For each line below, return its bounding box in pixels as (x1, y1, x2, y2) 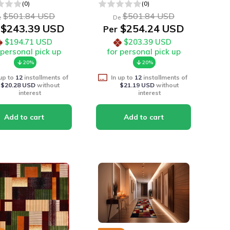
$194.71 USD (4, 37, 52, 47)
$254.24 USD (117, 22, 184, 35)
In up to (111, 73, 135, 81)
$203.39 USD (124, 37, 172, 47)
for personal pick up (106, 47, 181, 56)
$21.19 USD (120, 81, 155, 89)
